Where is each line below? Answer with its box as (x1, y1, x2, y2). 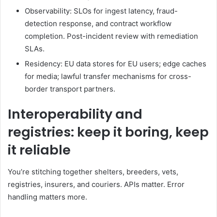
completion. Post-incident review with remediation (25, 31, 198, 41)
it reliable (8, 141, 71, 159)
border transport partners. (25, 84, 115, 94)
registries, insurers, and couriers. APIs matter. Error (8, 179, 185, 189)
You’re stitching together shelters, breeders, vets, (8, 167, 178, 176)
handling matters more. (8, 192, 87, 201)
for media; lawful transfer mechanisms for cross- (25, 72, 191, 81)
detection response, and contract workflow (25, 19, 171, 29)
